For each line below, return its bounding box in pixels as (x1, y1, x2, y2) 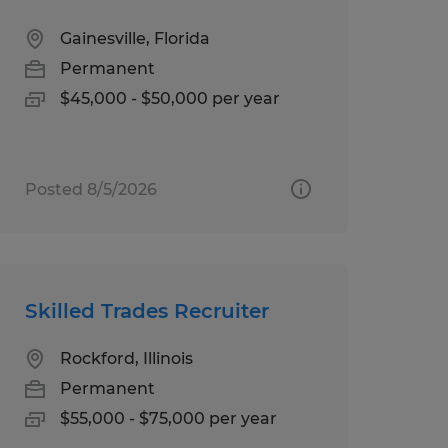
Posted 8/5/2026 (24, 179, 157, 199)
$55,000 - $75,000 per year (59, 408, 277, 428)
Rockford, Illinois (59, 348, 193, 368)
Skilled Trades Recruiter (24, 298, 269, 323)
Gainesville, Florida (59, 28, 210, 48)
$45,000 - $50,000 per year (59, 88, 280, 108)
